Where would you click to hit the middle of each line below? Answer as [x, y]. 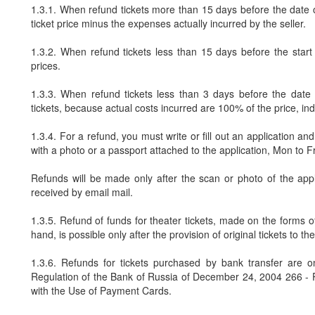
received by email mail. [82, 192]
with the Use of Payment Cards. [101, 291]
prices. [46, 66]
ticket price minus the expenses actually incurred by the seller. [168, 24]
